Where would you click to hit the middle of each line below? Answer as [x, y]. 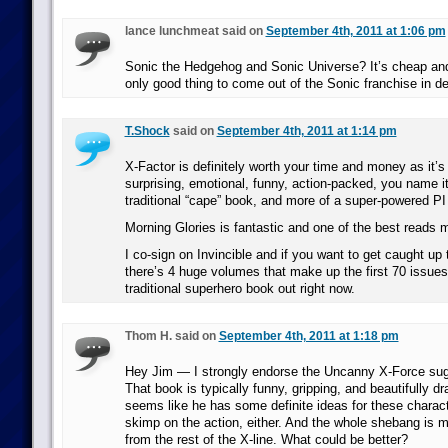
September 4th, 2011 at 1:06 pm [355, 31]
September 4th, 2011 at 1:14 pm [306, 131]
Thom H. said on [171, 336]
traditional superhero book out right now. [239, 288]
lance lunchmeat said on [195, 31]
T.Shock [147, 131]
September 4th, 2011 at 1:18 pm [308, 336]
